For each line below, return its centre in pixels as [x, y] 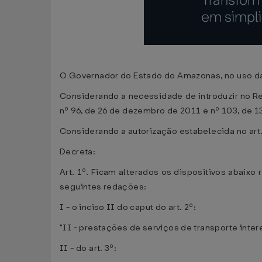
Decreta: [78, 152]
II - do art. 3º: [88, 248]
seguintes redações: [103, 187]
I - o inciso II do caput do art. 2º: [128, 207]
